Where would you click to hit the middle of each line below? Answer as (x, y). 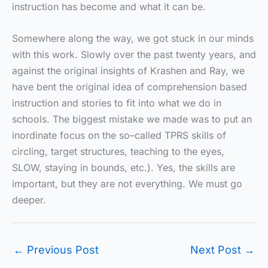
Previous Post (61, 249)
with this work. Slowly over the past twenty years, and (134, 54)
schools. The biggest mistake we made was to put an (132, 119)
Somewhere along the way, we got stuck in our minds (133, 38)
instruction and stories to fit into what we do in (117, 103)
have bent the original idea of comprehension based (130, 86)
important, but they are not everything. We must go (127, 183)
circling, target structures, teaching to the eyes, (118, 151)
